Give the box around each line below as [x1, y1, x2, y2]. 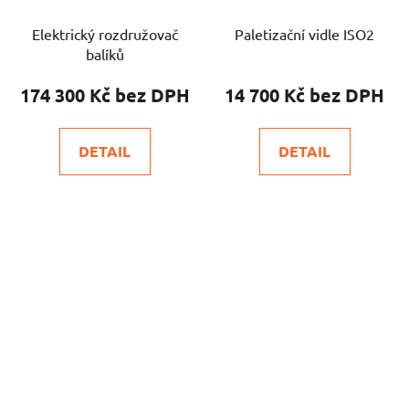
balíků [85, 44, 124, 63]
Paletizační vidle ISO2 [235, 24, 374, 43]
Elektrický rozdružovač [31, 24, 178, 43]
